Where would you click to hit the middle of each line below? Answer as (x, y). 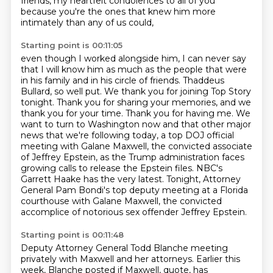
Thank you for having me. (180, 113)
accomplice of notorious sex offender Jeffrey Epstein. (133, 212)
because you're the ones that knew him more (118, 12)
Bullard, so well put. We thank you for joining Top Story (136, 91)
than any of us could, (109, 23)
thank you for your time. (73, 113)
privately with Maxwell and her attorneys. (108, 259)
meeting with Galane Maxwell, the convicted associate (136, 146)
